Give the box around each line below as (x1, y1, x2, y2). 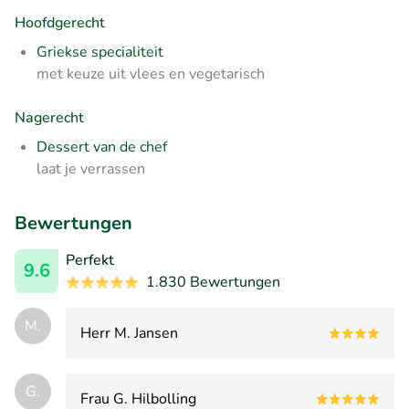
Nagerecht (15, 107, 84, 128)
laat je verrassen (37, 158, 145, 179)
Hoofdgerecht (15, 12, 105, 33)
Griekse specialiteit (37, 41, 163, 62)
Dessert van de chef (37, 136, 167, 157)
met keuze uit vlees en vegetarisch (37, 63, 265, 84)
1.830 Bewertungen (146, 271, 280, 292)
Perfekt (66, 249, 114, 270)
